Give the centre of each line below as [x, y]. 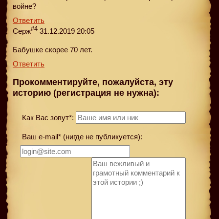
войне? [24, 6]
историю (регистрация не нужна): [86, 93]
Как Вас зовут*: [47, 117]
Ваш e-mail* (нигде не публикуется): [81, 136]
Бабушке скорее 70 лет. [53, 49]
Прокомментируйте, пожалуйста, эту [93, 82]
